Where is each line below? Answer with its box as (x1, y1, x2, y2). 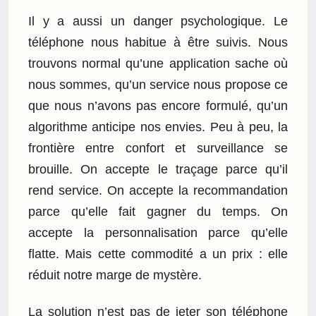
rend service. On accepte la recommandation (28, 183, 288, 197)
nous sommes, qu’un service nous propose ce (28, 77, 288, 92)
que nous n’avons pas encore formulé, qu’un (28, 98, 288, 113)
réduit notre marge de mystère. (28, 267, 202, 282)
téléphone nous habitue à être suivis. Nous (28, 35, 288, 49)
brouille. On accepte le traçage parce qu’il (28, 162, 288, 176)
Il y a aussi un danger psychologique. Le (28, 13, 288, 28)
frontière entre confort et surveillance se (28, 140, 288, 155)
